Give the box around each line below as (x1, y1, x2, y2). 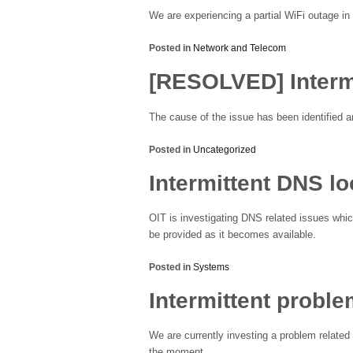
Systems (193, 262, 229, 273)
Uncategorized (193, 143, 256, 155)
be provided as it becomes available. (149, 229, 316, 240)
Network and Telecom (193, 43, 286, 54)
